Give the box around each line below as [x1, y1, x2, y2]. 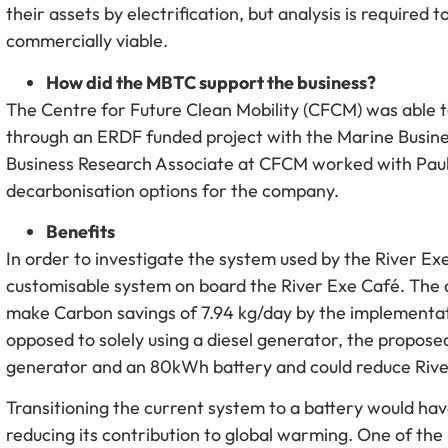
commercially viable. [6, 29, 169, 53]
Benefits [46, 220, 116, 244]
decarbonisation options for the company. [6, 178, 340, 202]
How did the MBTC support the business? [46, 70, 377, 94]
